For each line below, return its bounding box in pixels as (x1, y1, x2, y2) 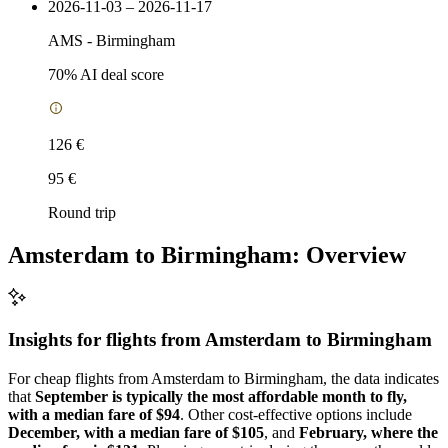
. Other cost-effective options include (180, 405, 412, 423)
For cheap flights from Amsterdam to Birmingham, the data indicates (8, 369, 439, 387)
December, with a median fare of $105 (8, 423, 264, 441)
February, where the (299, 423, 438, 441)
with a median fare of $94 (8, 405, 180, 423)
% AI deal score (64, 65, 164, 83)
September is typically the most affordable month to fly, (35, 387, 407, 405)
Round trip (48, 203, 116, 221)
